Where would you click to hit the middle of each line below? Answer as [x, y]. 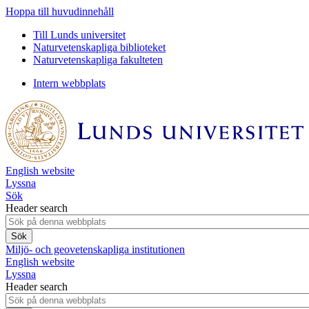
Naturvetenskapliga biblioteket [99, 47]
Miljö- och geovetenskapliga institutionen [95, 249]
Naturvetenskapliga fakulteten [98, 60]
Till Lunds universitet [79, 35]
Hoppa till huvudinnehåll [60, 11]
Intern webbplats [69, 83]
